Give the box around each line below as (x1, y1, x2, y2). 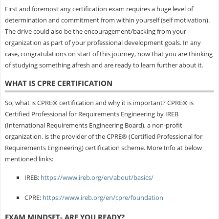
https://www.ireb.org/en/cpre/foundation (42, 193, 163, 202)
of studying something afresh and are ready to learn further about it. (4, 60, 203, 69)
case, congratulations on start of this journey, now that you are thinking (4, 49, 213, 58)
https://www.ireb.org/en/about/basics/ (40, 173, 153, 182)
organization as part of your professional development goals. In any (4, 38, 201, 47)
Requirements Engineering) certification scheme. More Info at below (4, 143, 202, 152)
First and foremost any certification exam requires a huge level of (4, 4, 193, 13)
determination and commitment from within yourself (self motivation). (4, 15, 210, 24)
